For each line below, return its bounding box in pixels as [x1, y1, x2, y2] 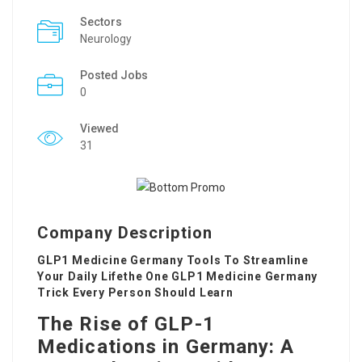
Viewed [80, 122, 119, 135]
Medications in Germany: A [37, 335, 295, 359]
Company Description [37, 223, 213, 243]
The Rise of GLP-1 [37, 313, 215, 336]
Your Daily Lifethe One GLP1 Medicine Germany [37, 270, 318, 284]
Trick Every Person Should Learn [37, 286, 234, 300]
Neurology [80, 32, 132, 45]
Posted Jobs [80, 69, 148, 82]
